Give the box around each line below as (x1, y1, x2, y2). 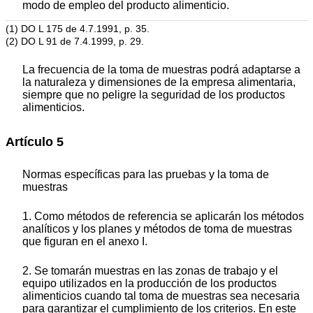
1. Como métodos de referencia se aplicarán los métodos (22, 210, 304, 223)
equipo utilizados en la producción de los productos (22, 277, 277, 290)
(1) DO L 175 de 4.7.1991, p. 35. (6, 23, 150, 34)
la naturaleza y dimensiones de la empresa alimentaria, (22, 75, 296, 88)
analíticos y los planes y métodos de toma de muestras (22, 223, 292, 235)
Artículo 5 (6, 134, 64, 149)
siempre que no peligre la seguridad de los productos (22, 88, 285, 101)
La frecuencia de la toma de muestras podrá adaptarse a (22, 63, 300, 75)
